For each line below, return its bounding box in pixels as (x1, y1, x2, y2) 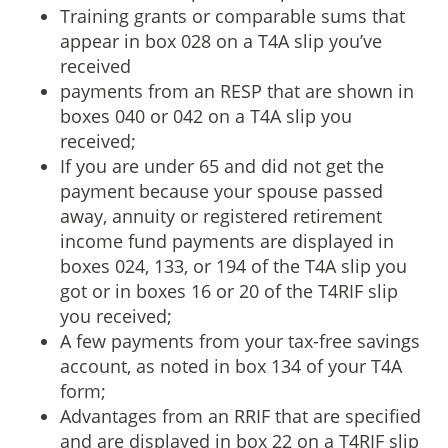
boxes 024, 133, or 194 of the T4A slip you (60, 253, 407, 278)
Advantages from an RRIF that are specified (60, 403, 421, 428)
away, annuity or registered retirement (60, 203, 382, 228)
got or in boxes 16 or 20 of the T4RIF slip (60, 278, 398, 303)
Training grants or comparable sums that (60, 3, 405, 28)
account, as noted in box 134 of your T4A (60, 353, 402, 378)
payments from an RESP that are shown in (60, 78, 414, 103)
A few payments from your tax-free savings (60, 328, 420, 353)
